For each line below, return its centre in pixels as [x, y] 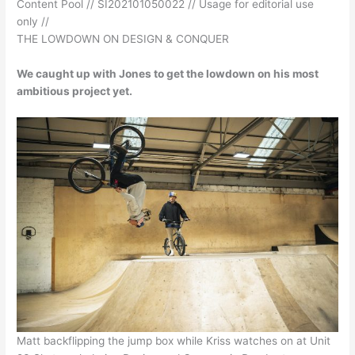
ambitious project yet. [75, 92]
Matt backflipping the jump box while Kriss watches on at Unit [174, 340]
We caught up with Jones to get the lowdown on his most [168, 74]
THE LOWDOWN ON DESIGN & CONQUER [123, 39]
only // [33, 22]
